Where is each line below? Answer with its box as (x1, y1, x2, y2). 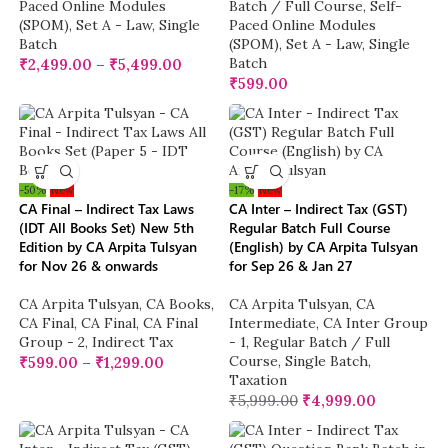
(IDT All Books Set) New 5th (19, 218, 195, 238)
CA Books (146, 295, 212, 314)
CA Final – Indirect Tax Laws (19, 199, 195, 219)
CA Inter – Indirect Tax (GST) (229, 199, 408, 219)
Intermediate (229, 314, 316, 333)
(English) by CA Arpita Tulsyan (229, 237, 418, 257)
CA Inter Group (323, 314, 428, 333)
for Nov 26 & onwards (19, 256, 159, 276)
